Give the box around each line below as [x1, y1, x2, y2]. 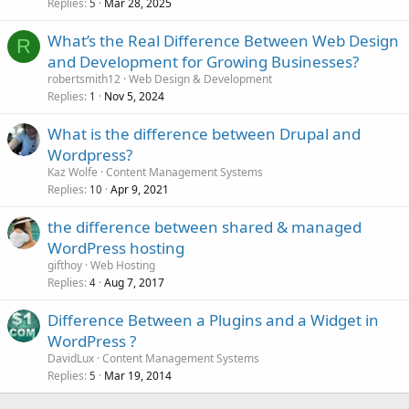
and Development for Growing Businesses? [47, 50, 359, 72]
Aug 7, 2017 [104, 274, 164, 290]
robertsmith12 [47, 70, 121, 87]
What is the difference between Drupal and [47, 122, 361, 144]
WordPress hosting [47, 236, 184, 258]
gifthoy [47, 257, 82, 273]
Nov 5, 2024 [104, 88, 164, 104]
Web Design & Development [129, 70, 272, 87]
